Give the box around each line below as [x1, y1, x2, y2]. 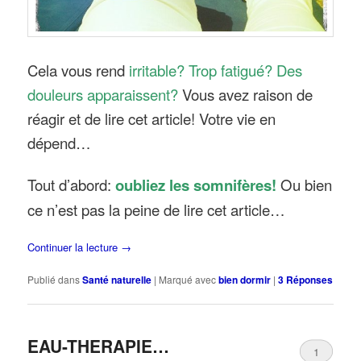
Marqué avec [159, 272, 217, 286]
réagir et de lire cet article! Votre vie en [27, 108, 276, 130]
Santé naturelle [82, 272, 152, 287]
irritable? [129, 60, 185, 81]
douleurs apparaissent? [27, 84, 179, 106]
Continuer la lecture [27, 239, 122, 255]
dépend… [27, 132, 92, 154]
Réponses [284, 272, 334, 287]
